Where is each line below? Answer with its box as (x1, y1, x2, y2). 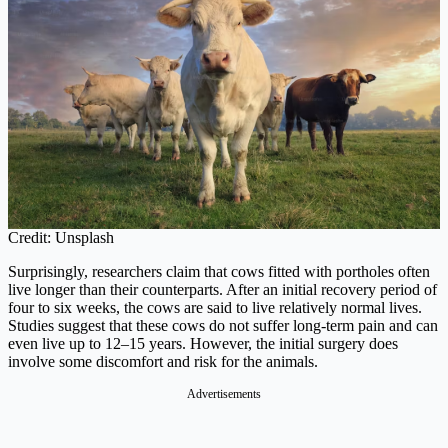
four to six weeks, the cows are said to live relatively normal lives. (8, 298, 422, 316)
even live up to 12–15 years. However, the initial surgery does (8, 334, 398, 352)
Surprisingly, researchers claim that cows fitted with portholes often (8, 262, 430, 280)
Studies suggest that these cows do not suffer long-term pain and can (8, 316, 438, 334)
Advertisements (187, 386, 261, 401)
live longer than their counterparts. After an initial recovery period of (8, 280, 437, 298)
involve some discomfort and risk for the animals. (8, 352, 318, 370)
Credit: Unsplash (8, 228, 114, 246)
